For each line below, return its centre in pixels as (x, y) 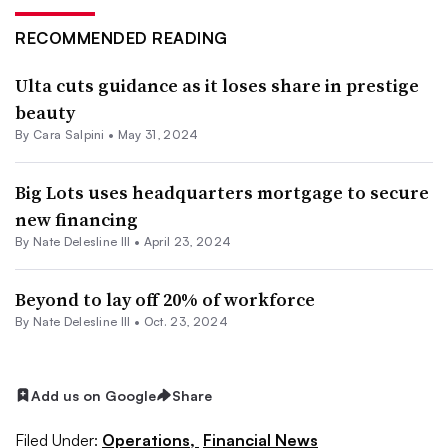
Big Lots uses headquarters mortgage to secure (222, 192)
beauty (45, 112)
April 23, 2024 (187, 241)
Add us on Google (93, 395)
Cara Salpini (68, 134)
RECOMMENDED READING (121, 37)
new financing (76, 219)
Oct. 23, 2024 (185, 321)
